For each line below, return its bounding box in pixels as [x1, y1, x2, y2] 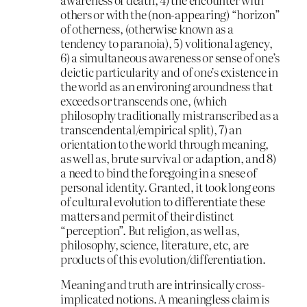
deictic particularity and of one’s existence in [60, 62, 278, 80]
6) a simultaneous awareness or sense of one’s [60, 48, 280, 66]
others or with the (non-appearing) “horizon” [60, 5, 280, 23]
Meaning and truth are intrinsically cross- [60, 275, 265, 293]
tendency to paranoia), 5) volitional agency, [60, 34, 273, 51]
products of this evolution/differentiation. [60, 249, 266, 267]
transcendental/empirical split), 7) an [60, 120, 242, 138]
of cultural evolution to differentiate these [60, 192, 265, 210]
